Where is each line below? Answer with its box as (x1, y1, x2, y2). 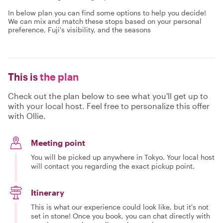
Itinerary (31, 188, 64, 197)
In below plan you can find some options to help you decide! (8, 8, 206, 17)
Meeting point (31, 138, 85, 147)
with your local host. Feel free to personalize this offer (8, 101, 210, 111)
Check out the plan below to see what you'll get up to (8, 91, 208, 101)
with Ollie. (8, 111, 46, 120)
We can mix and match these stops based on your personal (8, 17, 202, 25)
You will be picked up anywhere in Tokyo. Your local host (31, 153, 215, 161)
